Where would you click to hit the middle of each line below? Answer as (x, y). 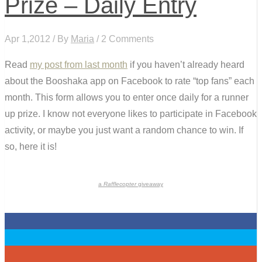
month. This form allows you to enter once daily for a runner (127, 97)
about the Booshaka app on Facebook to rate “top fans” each (130, 81)
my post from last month (79, 64)
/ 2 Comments (124, 39)
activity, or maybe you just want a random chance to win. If (124, 130)
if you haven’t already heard (186, 64)
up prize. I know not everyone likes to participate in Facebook (131, 113)
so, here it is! (31, 146)
